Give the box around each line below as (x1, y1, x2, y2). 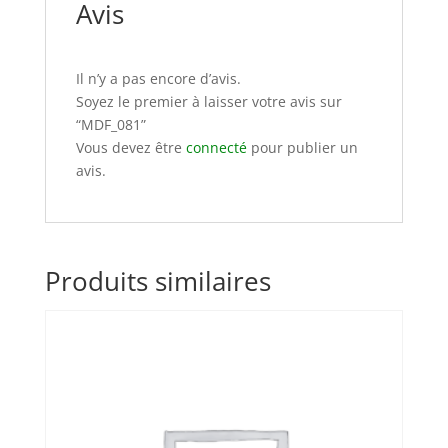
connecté (185, 138, 247, 158)
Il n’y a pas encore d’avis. (75, 69, 241, 89)
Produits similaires (44, 263, 271, 300)
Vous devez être (75, 138, 186, 158)
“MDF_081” (75, 115, 146, 135)
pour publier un (246, 138, 358, 158)
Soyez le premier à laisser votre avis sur (75, 92, 342, 112)
